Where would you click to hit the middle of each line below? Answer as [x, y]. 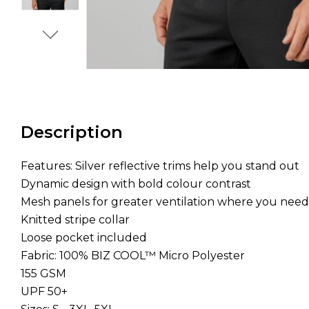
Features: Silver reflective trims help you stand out [160, 166]
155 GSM [43, 273]
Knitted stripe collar [75, 219]
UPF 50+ [44, 291]
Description [72, 132]
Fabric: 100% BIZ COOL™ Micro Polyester [133, 255]
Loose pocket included [84, 237]
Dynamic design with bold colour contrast [136, 183]
